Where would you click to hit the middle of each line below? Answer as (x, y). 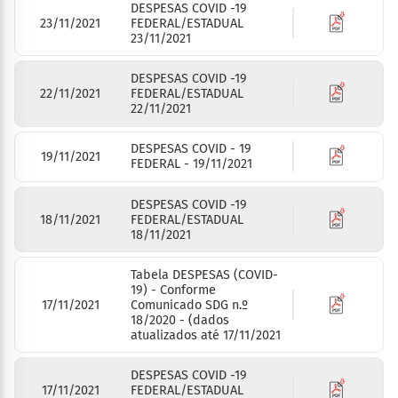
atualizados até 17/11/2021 (206, 335)
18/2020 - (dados (180, 320)
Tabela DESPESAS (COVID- (205, 275)
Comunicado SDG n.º (190, 305)
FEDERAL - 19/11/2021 (192, 164)
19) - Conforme (174, 290)
